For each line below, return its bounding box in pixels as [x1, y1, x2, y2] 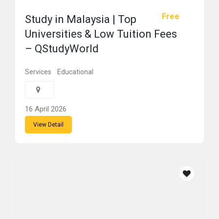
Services [25, 68, 51, 76]
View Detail [33, 121, 64, 128]
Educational [57, 68, 93, 76]
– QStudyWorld [25, 43, 99, 55]
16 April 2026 [25, 105, 66, 113]
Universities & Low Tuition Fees [25, 28, 177, 40]
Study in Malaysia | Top [25, 13, 136, 25]
